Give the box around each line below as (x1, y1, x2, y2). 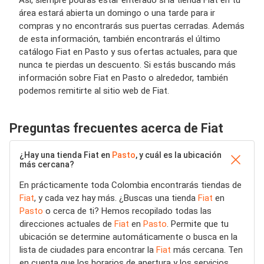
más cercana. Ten (171, 245, 243, 255)
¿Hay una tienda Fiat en (19, 150, 112, 160)
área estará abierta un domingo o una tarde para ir (19, 8, 215, 18)
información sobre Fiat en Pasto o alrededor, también (19, 72, 228, 83)
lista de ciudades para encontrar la (19, 245, 156, 255)
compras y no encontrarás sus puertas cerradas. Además (19, 21, 245, 31)
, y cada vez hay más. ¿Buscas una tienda (34, 193, 198, 203)
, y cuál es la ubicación (136, 150, 222, 160)
